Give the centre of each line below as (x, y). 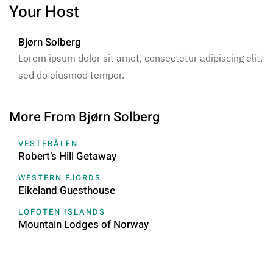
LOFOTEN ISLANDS (62, 212)
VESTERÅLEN (48, 144)
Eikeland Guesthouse (67, 191)
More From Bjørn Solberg (84, 117)
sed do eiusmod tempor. (71, 75)
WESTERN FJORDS (60, 178)
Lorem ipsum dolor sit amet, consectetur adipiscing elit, (140, 58)
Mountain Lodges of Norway (83, 225)
